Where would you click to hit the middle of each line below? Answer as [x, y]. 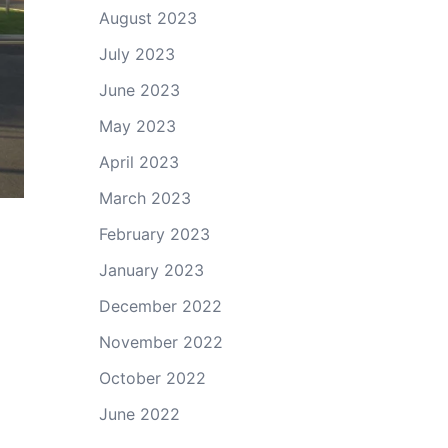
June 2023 [139, 90]
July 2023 [136, 54]
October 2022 [152, 378]
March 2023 [144, 198]
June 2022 [139, 414]
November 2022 [160, 342]
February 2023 [154, 234]
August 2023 [147, 18]
